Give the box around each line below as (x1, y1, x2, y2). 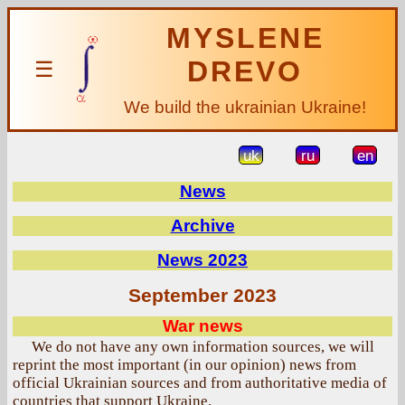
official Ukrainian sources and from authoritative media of (13, 374, 387, 391)
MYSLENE (165, 22, 325, 54)
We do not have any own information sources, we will (32, 338, 374, 355)
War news (162, 316, 243, 335)
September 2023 (128, 285, 277, 306)
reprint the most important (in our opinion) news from (13, 356, 356, 373)
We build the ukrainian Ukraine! (124, 98, 366, 117)
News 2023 (157, 250, 248, 269)
